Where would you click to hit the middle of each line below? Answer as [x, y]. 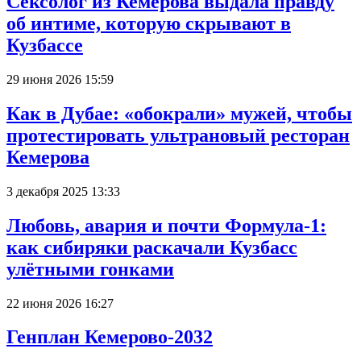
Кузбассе [45, 46]
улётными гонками [90, 269]
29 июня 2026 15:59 [60, 79]
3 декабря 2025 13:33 [63, 191]
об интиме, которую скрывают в [149, 24]
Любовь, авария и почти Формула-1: [166, 225]
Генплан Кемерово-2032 [110, 337]
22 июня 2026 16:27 [60, 303]
